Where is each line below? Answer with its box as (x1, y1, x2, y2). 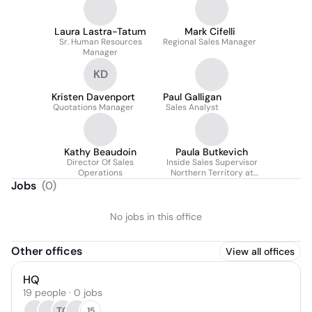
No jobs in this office (110, 210, 202, 223)
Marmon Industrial (175, 178, 248, 189)
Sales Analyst (166, 102, 219, 113)
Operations (78, 167, 123, 178)
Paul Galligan (163, 91, 221, 103)
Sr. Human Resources (58, 36, 142, 47)
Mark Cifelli (184, 25, 235, 38)
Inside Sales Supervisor (166, 157, 258, 168)
